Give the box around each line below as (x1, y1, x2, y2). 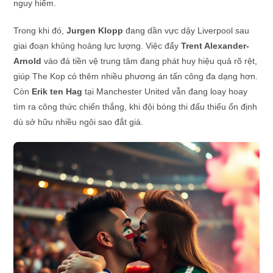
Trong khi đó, (13, 26, 67, 36)
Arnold (13, 56, 42, 66)
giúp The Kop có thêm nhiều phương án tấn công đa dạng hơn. (13, 71, 258, 82)
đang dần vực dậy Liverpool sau (123, 26, 250, 36)
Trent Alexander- (181, 41, 250, 51)
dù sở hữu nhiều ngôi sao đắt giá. (13, 117, 144, 127)
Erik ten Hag (32, 87, 83, 97)
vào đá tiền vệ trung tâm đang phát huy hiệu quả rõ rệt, (41, 56, 258, 66)
